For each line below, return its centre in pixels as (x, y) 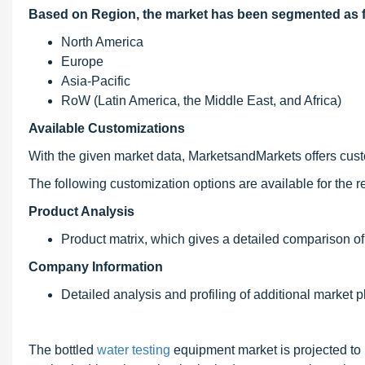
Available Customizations (107, 128)
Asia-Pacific (96, 81)
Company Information (96, 267)
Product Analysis (81, 211)
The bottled (63, 350)
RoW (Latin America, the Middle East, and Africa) (201, 101)
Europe (82, 62)
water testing (134, 350)
